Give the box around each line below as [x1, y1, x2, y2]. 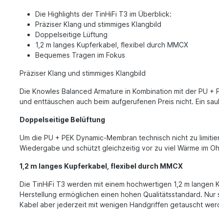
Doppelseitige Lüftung [35, 30, 108, 39]
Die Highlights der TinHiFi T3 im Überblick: [35, 9, 172, 18]
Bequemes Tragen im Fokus [35, 50, 125, 59]
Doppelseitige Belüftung [20, 115, 105, 124]
